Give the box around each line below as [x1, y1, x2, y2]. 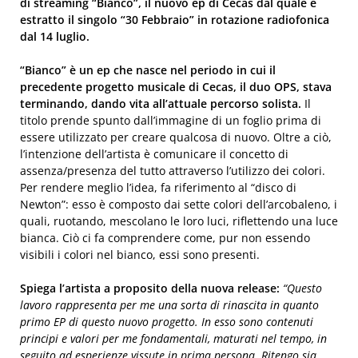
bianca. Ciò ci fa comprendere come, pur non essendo [20, 230, 310, 245]
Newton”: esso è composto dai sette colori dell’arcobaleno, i [20, 197, 337, 212]
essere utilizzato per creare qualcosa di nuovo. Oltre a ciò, [20, 129, 332, 145]
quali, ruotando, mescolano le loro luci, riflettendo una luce [20, 213, 338, 229]
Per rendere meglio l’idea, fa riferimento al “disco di [20, 180, 296, 195]
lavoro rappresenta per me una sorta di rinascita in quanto [20, 297, 319, 312]
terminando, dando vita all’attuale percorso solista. [20, 96, 301, 111]
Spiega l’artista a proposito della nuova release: [20, 280, 283, 296]
